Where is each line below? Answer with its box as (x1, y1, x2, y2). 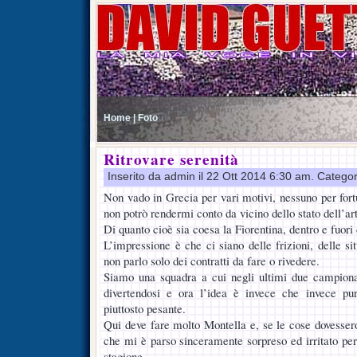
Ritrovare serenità (104, 148, 239, 171)
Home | (104, 112, 135, 123)
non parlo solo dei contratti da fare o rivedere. (104, 253, 320, 269)
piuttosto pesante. (104, 300, 186, 316)
